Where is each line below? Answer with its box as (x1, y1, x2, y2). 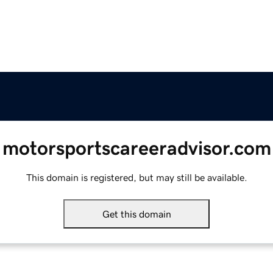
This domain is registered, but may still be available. (26, 172, 247, 183)
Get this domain (102, 209, 171, 219)
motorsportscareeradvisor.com (2, 138, 271, 158)
